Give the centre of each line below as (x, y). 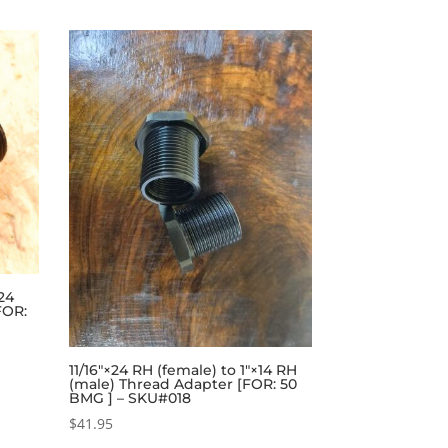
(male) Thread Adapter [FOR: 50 (182, 384)
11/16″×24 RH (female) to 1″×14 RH (182, 370)
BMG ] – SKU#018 (129, 398)
